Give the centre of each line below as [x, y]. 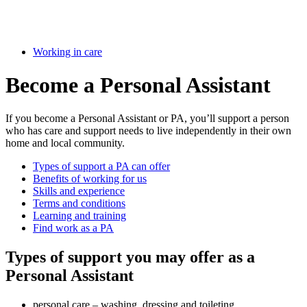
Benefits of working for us [90, 179]
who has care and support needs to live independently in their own [148, 131]
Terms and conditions [79, 204]
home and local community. [68, 143]
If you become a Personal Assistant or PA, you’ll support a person [147, 119]
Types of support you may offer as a [130, 257]
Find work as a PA [73, 228]
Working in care [67, 51]
